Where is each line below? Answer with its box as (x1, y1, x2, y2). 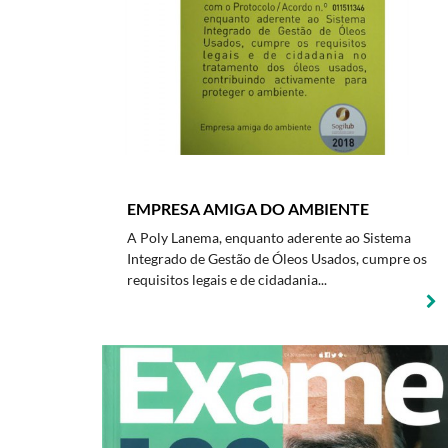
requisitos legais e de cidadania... (127, 271, 327, 288)
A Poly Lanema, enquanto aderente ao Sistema (127, 229, 411, 246)
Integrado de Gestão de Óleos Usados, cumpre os (127, 250, 427, 267)
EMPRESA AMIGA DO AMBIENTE (127, 199, 369, 218)
